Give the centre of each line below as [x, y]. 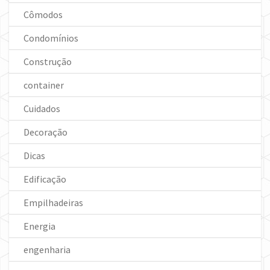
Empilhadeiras [53, 203]
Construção [48, 62]
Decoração [46, 132]
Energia [39, 226]
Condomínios [51, 38]
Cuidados [42, 109]
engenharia [47, 250]
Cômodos [43, 15]
